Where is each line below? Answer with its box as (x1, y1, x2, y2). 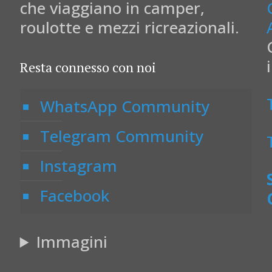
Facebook (39, 185, 109, 206)
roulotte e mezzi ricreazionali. (19, 16, 239, 38)
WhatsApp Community (39, 95, 209, 117)
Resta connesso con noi (19, 58, 156, 76)
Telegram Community (39, 125, 203, 147)
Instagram (39, 155, 117, 177)
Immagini (36, 231, 108, 253)
